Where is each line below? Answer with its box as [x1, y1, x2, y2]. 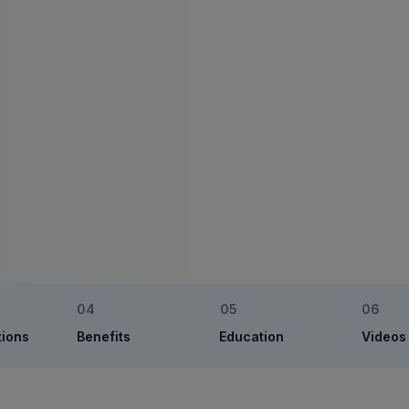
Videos [362, 328, 406, 344]
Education [219, 328, 284, 344]
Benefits [77, 328, 131, 344]
